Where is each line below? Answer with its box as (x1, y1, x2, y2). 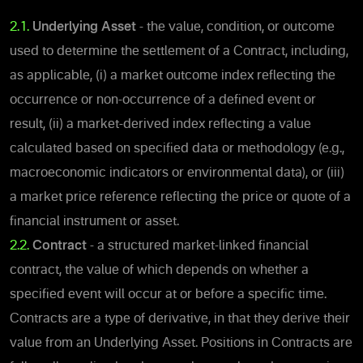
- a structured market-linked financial (87, 239, 309, 253)
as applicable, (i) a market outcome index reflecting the (10, 69, 335, 83)
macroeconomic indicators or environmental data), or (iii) (10, 166, 344, 180)
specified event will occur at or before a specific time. (10, 288, 327, 301)
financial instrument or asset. (10, 215, 179, 228)
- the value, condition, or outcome (136, 20, 335, 34)
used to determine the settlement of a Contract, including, (10, 45, 348, 58)
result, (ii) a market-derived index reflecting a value (10, 117, 311, 131)
